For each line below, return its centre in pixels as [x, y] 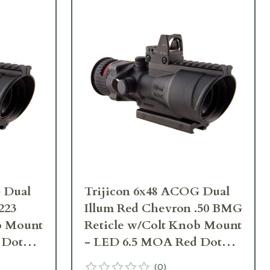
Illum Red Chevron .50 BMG [163, 209]
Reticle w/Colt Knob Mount [163, 225]
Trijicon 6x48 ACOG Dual [157, 192]
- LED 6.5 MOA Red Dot [153, 242]
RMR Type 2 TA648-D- [149, 259]
